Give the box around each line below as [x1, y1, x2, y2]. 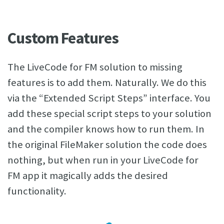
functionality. [7, 184, 66, 197]
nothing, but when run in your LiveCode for [7, 153, 198, 166]
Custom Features [7, 28, 119, 48]
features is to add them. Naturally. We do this [7, 76, 206, 89]
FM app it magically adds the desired [7, 169, 168, 182]
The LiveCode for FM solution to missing [7, 60, 182, 73]
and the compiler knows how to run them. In [7, 122, 204, 135]
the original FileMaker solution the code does [7, 138, 207, 151]
